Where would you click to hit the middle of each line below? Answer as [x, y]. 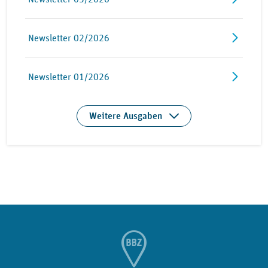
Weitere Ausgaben [126, 116]
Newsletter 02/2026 [69, 38]
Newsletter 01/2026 [69, 77]
